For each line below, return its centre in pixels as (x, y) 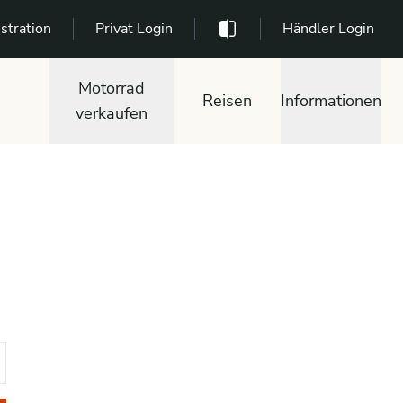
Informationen (331, 101)
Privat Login (134, 29)
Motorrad (112, 88)
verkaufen (112, 113)
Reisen (227, 101)
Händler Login (328, 29)
